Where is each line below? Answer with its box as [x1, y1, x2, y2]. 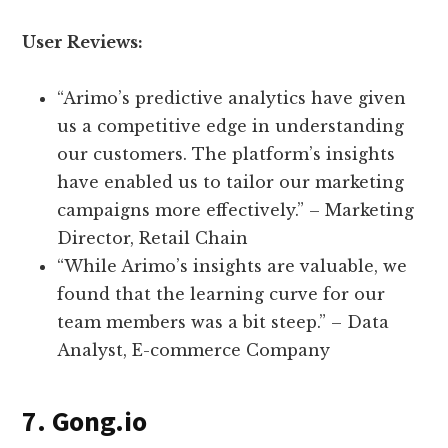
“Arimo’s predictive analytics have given [57, 88, 407, 109]
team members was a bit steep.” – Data [57, 312, 390, 333]
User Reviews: [22, 32, 144, 53]
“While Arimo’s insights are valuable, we [57, 256, 408, 277]
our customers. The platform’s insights [57, 144, 396, 165]
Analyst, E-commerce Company [57, 340, 331, 361]
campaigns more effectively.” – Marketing [57, 200, 415, 221]
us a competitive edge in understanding [57, 116, 405, 137]
